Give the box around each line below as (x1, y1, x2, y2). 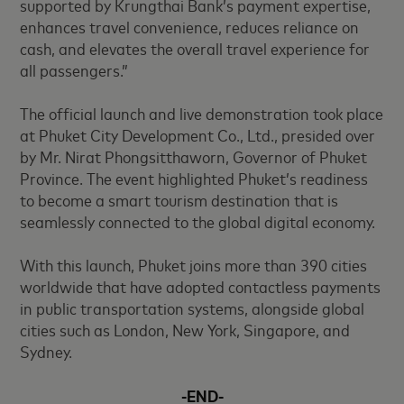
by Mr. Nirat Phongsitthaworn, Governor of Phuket (20, 145, 368, 168)
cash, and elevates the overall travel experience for (20, 37, 371, 60)
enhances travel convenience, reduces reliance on (20, 15, 360, 38)
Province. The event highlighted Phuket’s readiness (20, 167, 369, 189)
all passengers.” (20, 59, 129, 81)
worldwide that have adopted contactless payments (20, 275, 381, 298)
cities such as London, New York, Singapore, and (20, 318, 351, 341)
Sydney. (20, 340, 73, 363)
